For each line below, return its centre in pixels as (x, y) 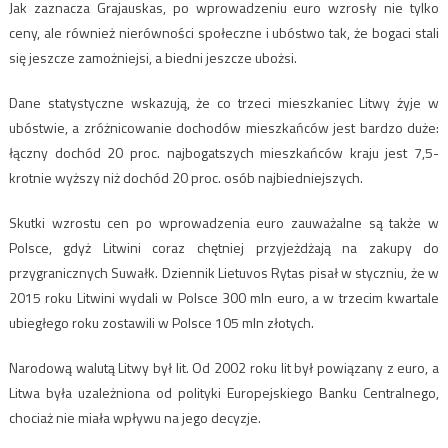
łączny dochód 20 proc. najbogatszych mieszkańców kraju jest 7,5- (224, 152)
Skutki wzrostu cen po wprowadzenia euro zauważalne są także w (224, 222)
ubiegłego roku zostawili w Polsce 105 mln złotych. (161, 322)
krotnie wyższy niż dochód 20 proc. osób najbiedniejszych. (185, 177)
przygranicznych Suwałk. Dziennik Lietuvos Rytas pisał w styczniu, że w (224, 272)
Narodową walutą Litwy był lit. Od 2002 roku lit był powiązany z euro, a (224, 367)
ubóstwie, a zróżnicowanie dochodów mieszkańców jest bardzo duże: (224, 127)
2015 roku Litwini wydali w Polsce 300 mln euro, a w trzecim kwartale (224, 297)
